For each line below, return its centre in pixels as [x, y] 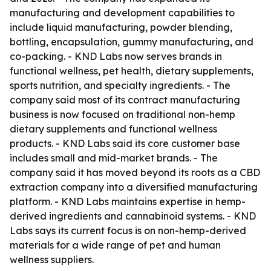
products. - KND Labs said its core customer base [125, 143]
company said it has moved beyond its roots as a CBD [135, 172]
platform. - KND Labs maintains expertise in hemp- [128, 201]
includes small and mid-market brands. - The [114, 158]
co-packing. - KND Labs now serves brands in [116, 56]
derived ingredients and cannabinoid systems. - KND [133, 216]
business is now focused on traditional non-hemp [122, 114]
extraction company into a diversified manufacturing [134, 187]
